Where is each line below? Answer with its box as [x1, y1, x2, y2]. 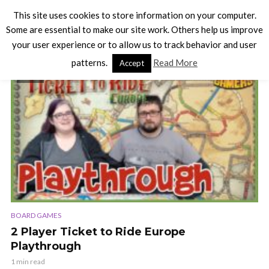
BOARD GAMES [11, 211, 61, 220]
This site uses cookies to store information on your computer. [13, 10, 256, 21]
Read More [153, 56, 198, 68]
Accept [119, 58, 144, 68]
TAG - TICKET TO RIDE [11, 45, 125, 56]
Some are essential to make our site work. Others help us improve [6, 24, 263, 35]
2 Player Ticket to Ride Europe [11, 225, 186, 239]
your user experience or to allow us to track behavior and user [12, 38, 257, 50]
